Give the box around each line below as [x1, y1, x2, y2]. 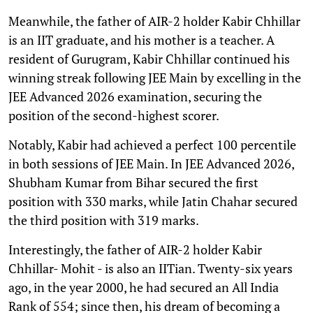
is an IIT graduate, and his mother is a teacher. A [8, 31, 275, 48]
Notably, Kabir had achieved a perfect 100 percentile [8, 136, 296, 153]
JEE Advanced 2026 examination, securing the [8, 87, 262, 105]
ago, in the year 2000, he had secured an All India [8, 278, 279, 296]
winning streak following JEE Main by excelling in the [8, 68, 301, 86]
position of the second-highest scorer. [8, 106, 219, 124]
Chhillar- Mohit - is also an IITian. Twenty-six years [8, 259, 293, 277]
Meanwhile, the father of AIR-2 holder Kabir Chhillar [8, 12, 300, 29]
